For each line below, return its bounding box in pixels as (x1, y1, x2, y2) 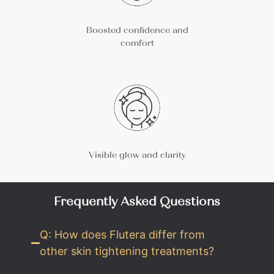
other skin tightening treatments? (39, 245, 214, 258)
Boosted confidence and (86, 24, 188, 35)
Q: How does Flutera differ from (39, 228, 205, 242)
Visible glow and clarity (88, 149, 186, 160)
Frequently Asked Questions (54, 194, 220, 210)
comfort (120, 37, 154, 48)
